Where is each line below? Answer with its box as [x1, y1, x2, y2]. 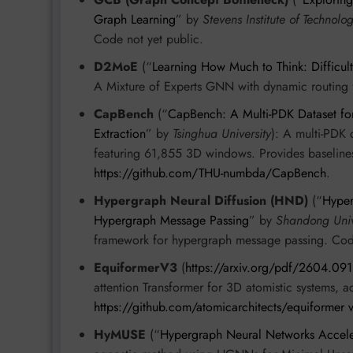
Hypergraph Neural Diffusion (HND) [94, 191, 308, 210]
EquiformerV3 [94, 258, 177, 277]
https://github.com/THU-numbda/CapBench [94, 164, 326, 183]
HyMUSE [94, 325, 146, 344]
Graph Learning [94, 10, 176, 29]
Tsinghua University [173, 124, 271, 143]
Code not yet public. [94, 30, 203, 49]
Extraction [94, 124, 146, 143]
